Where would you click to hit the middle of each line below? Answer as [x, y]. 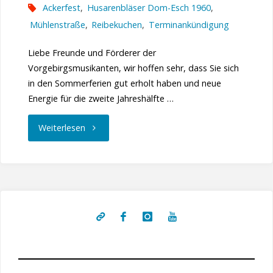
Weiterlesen [62, 128]
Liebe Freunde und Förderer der [92, 52]
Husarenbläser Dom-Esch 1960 [149, 7]
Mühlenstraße [57, 24]
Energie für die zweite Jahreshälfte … [101, 98]
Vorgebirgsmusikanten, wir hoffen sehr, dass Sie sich [133, 68]
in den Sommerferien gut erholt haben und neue [124, 83]
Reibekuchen [117, 24]
